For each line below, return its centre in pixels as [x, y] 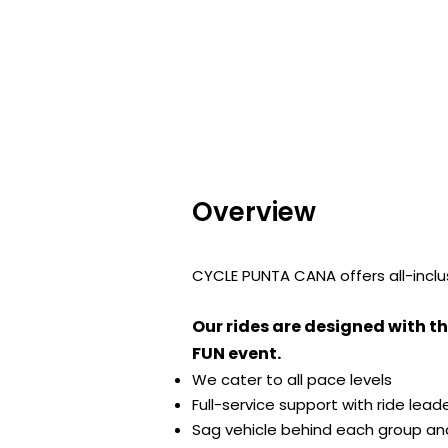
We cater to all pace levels [292, 379]
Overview [254, 212]
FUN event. [238, 353]
